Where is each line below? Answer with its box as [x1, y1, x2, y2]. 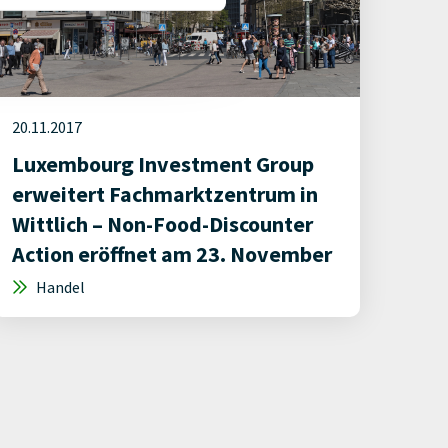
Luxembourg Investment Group [12, 150, 314, 178]
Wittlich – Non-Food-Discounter [12, 210, 313, 238]
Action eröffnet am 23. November [12, 240, 332, 268]
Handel [33, 277, 85, 297]
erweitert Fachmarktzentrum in [12, 180, 318, 208]
